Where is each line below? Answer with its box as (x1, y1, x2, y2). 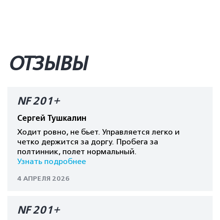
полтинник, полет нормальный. (17, 147, 137, 156)
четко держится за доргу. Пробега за (17, 137, 158, 146)
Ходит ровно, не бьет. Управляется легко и (17, 128, 180, 137)
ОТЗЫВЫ (8, 53, 87, 75)
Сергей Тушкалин (17, 113, 86, 123)
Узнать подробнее (17, 157, 86, 166)
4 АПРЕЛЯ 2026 (17, 174, 70, 183)
